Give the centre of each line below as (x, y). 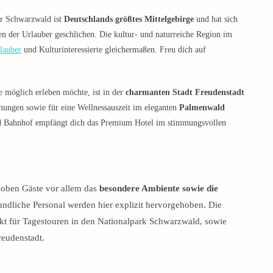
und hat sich (216, 19)
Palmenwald (202, 107)
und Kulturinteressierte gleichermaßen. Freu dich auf (114, 49)
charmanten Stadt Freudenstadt (185, 92)
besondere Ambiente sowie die (159, 188)
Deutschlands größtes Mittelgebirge (129, 19)
